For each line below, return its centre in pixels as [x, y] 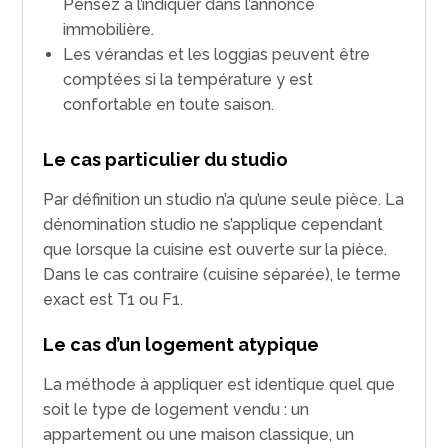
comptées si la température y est [188, 79]
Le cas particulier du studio [166, 159]
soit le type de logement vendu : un [176, 409]
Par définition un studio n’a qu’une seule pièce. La [224, 199]
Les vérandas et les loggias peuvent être [217, 54]
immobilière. [109, 29]
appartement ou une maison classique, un [199, 434]
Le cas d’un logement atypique [181, 344]
